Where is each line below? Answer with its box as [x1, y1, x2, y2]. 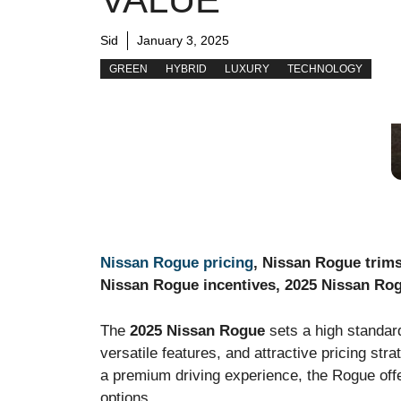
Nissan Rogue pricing [100, 254, 253, 272]
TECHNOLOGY [287, 62, 363, 75]
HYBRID [166, 62, 207, 75]
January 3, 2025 [137, 32, 229, 47]
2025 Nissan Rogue [130, 321, 265, 339]
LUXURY [225, 62, 269, 75]
